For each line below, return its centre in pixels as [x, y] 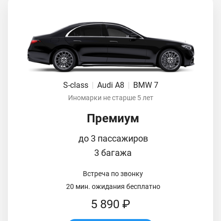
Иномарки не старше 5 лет [110, 97]
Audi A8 [111, 85]
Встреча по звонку [113, 173]
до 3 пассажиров [113, 138]
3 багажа [113, 152]
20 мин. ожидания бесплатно [113, 186]
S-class [76, 85]
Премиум [113, 118]
